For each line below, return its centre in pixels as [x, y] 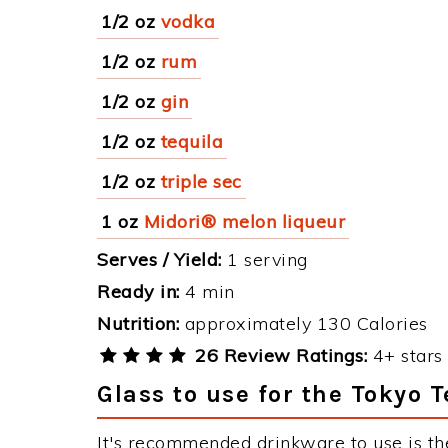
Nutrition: [138, 323]
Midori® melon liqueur [244, 221]
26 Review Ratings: [278, 355]
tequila [191, 141]
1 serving [264, 259]
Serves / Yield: [159, 259]
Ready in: [138, 291]
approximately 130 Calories [303, 323]
